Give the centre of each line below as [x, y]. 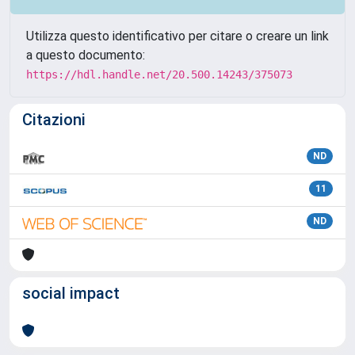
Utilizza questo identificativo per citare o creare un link [177, 36]
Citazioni [54, 120]
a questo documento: [86, 55]
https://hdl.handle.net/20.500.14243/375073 [159, 74]
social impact [71, 293]
